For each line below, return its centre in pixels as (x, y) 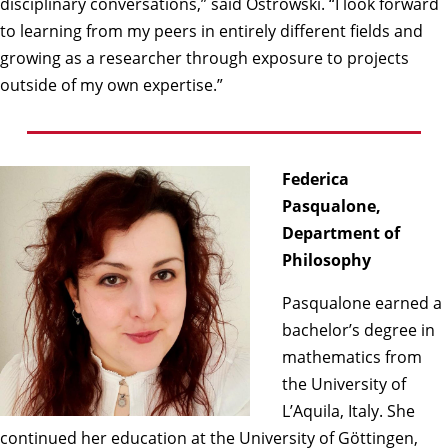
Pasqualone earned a (362, 302)
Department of (341, 232)
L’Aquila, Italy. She (348, 410)
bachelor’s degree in (358, 329)
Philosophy (326, 259)
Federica (315, 178)
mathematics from (352, 356)
